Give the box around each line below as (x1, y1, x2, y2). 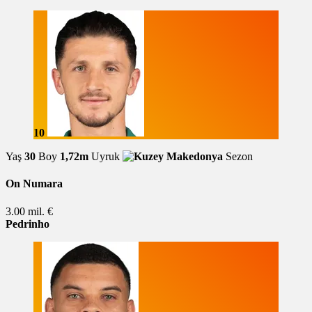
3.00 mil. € (6, 205, 53, 217)
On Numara (6, 178, 63, 190)
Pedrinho (6, 217, 49, 230)
